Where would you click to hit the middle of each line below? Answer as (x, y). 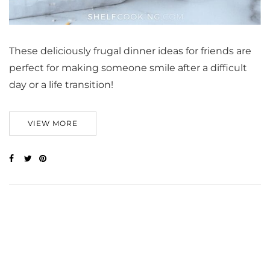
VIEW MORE (53, 124)
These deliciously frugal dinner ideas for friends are (130, 51)
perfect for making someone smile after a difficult (128, 68)
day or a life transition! (61, 85)
